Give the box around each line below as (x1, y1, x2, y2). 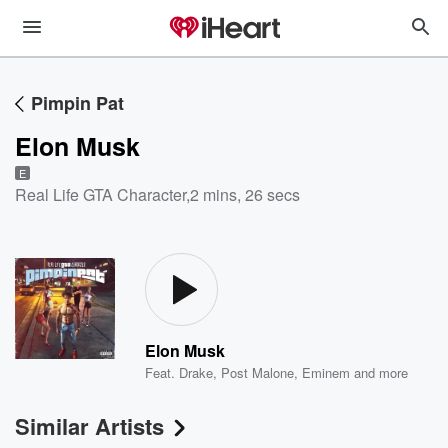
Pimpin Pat (31, 90, 124, 116)
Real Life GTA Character (15, 183, 186, 206)
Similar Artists (15, 410, 164, 442)
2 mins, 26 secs (190, 183, 300, 206)
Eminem (302, 363, 351, 382)
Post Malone (221, 363, 295, 382)
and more (350, 363, 409, 382)
